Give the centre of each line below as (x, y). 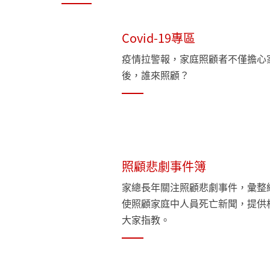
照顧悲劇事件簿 (164, 166)
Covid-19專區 (159, 38)
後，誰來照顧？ (155, 75)
